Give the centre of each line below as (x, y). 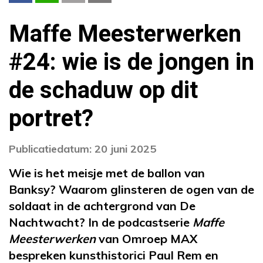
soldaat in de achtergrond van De (102, 206)
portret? (51, 119)
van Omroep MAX (146, 239)
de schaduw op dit (103, 91)
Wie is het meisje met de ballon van (107, 173)
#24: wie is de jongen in (131, 63)
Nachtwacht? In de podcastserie (101, 222)
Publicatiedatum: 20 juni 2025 (82, 149)
